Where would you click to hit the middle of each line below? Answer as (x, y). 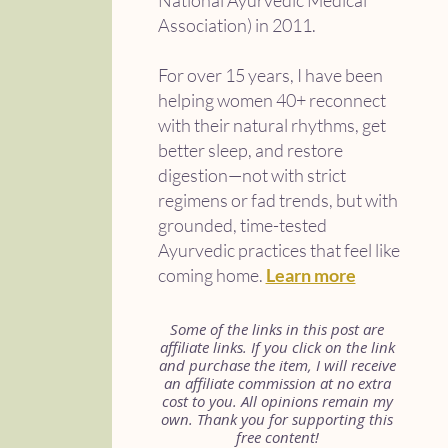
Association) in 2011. (236, 25)
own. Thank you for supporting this (277, 419)
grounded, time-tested (242, 225)
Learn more (310, 275)
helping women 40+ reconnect (271, 100)
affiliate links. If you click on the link (277, 347)
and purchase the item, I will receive (277, 365)
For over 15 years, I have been (270, 75)
